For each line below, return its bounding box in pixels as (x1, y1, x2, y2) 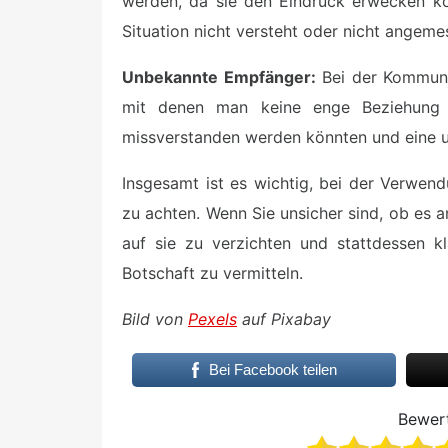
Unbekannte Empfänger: (122, 67, 316, 88)
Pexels (188, 309, 237, 330)
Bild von (122, 309, 188, 330)
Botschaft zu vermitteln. (122, 263, 303, 284)
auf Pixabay (237, 309, 331, 330)
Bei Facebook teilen (208, 361, 337, 379)
